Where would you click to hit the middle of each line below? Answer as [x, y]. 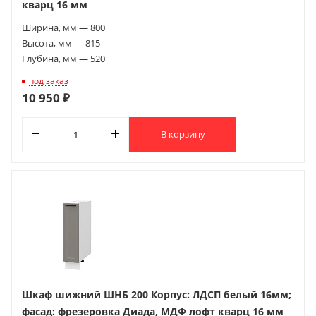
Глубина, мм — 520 [63, 58]
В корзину [183, 134]
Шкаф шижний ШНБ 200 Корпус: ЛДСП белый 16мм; [157, 294]
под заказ [49, 80]
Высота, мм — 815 [61, 43]
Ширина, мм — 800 [63, 27]
